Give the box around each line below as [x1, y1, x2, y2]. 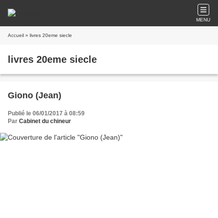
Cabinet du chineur [19, 118, 71, 125]
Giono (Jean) [8, 91, 61, 100]
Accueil [8, 33, 24, 38]
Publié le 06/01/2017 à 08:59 [8, 110, 85, 117]
